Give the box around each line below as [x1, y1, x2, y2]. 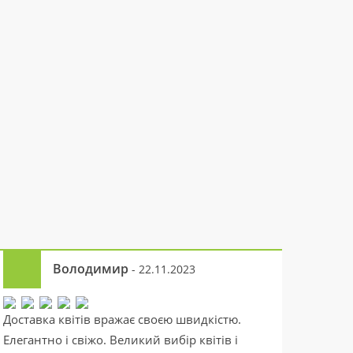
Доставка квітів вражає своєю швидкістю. [3, 311, 241, 327]
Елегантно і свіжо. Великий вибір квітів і [3, 332, 238, 347]
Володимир [53, 260, 132, 277]
